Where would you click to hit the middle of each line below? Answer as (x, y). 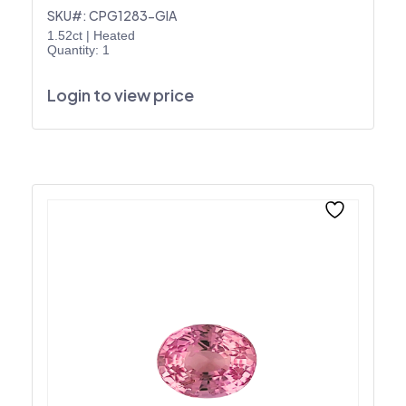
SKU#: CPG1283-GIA (112, 15)
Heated (114, 35)
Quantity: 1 (78, 49)
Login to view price (121, 94)
